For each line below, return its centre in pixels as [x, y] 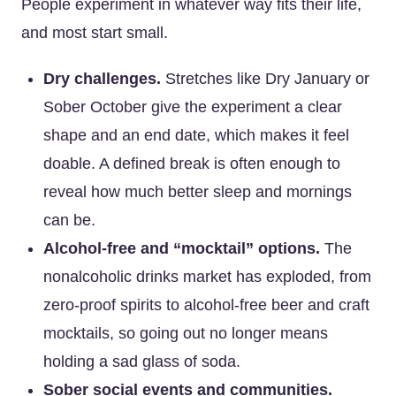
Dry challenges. [102, 79]
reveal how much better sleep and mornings [198, 192]
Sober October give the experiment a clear [193, 107]
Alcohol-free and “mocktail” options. [182, 248]
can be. [69, 220]
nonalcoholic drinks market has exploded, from [207, 277]
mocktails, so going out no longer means [186, 333]
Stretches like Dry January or [265, 79]
